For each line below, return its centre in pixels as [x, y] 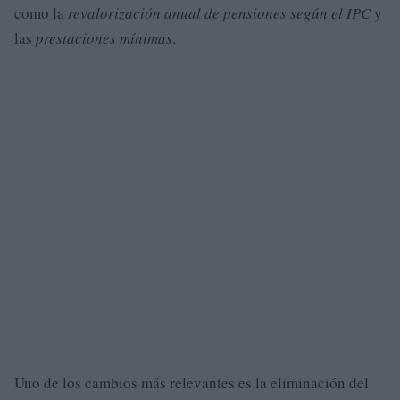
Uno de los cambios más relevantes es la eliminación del [192, 383]
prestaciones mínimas [104, 38]
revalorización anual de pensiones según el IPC [219, 13]
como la [41, 13]
